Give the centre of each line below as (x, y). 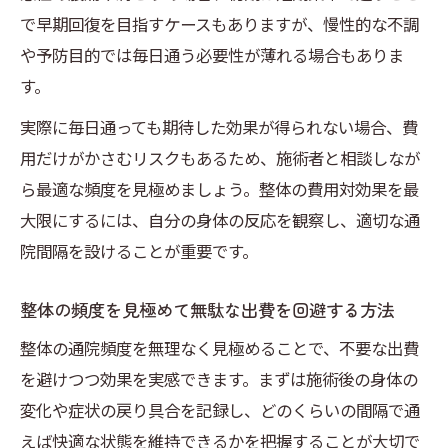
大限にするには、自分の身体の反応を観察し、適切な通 (220, 220)
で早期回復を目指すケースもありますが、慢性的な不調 (219, 24)
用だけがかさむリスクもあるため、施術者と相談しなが (220, 158)
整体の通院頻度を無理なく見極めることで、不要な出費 (219, 348)
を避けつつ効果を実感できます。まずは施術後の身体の (219, 379)
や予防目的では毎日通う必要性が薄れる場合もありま (212, 55)
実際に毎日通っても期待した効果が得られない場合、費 (219, 127)
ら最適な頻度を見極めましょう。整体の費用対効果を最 (219, 189)
